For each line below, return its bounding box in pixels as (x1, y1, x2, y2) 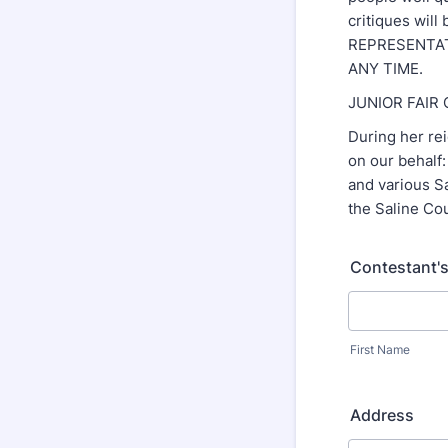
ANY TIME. (348, 59, 427, 78)
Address (350, 405, 414, 425)
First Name (350, 342, 410, 357)
